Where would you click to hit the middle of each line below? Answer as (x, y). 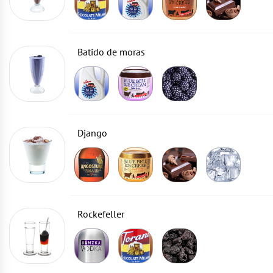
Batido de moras (111, 52)
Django (92, 133)
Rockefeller (101, 214)
